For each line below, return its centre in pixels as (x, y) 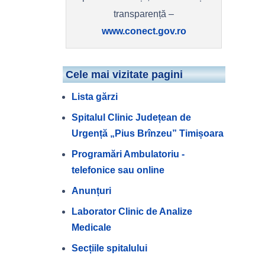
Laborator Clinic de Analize (132, 212)
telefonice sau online (118, 170)
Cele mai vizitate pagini (124, 75)
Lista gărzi (94, 97)
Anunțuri (91, 191)
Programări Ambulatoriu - (128, 154)
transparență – (144, 14)
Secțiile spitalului (109, 248)
